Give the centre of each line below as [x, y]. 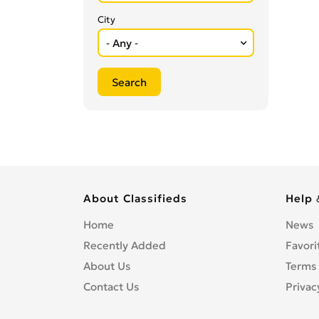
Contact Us [111, 287]
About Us [107, 266]
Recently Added [125, 245]
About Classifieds [135, 198]
